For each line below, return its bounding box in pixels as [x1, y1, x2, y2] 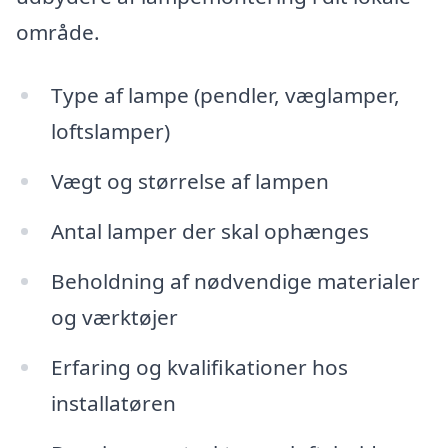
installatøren [50, 388, 176, 417]
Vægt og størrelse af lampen [50, 167, 329, 196]
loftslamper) [50, 117, 170, 146]
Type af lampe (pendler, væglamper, [50, 81, 400, 110]
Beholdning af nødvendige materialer [50, 267, 420, 295]
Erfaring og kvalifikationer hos [50, 352, 348, 381]
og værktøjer [50, 303, 178, 331]
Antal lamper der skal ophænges [50, 217, 369, 246]
